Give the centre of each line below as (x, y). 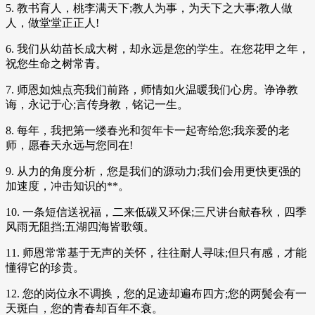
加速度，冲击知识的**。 (67, 186)
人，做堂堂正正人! (52, 23)
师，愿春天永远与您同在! (69, 146)
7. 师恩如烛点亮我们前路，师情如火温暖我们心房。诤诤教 (152, 90)
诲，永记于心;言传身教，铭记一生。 (97, 105)
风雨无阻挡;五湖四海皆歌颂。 (80, 227)
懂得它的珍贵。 (45, 268)
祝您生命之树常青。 (56, 64)
